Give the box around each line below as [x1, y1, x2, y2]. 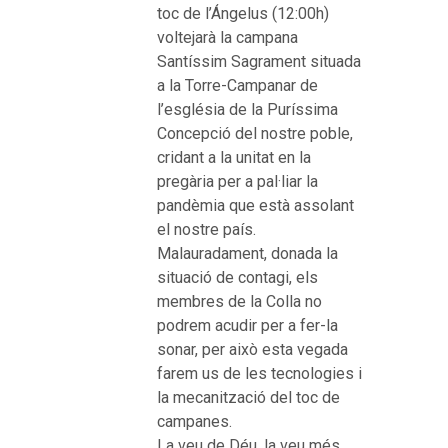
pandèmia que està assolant [157, 196, 355, 216]
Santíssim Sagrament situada [157, 52, 362, 72]
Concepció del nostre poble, [157, 124, 354, 144]
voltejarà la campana [157, 28, 299, 48]
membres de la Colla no [157, 292, 323, 312]
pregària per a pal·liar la [157, 172, 319, 192]
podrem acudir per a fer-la [157, 316, 339, 336]
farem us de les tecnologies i [157, 364, 363, 384]
